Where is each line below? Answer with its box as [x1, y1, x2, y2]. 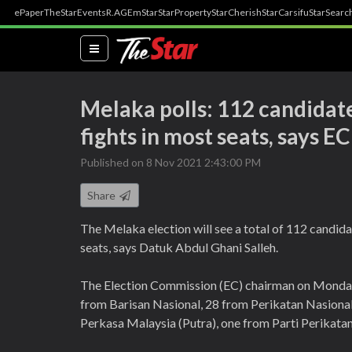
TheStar [44, 6, 77, 18]
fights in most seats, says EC [80, 123, 350, 149]
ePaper [14, 6, 44, 18]
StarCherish [211, 6, 262, 18]
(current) [101, 40, 144, 54]
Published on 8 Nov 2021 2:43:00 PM [80, 156, 261, 169]
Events [77, 6, 106, 18]
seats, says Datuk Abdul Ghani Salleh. [80, 240, 278, 255]
